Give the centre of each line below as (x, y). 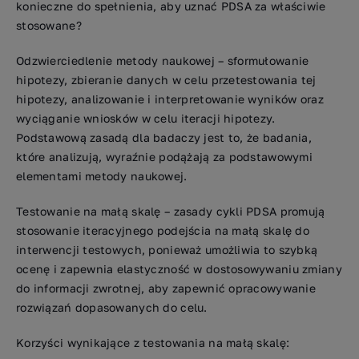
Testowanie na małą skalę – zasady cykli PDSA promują (171, 211)
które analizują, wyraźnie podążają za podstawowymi (164, 157)
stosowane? (49, 25)
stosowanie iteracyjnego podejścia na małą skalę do (163, 230)
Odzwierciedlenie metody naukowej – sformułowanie (163, 61)
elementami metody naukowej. (102, 176)
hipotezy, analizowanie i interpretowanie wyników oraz (170, 99)
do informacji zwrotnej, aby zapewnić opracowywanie (166, 288)
